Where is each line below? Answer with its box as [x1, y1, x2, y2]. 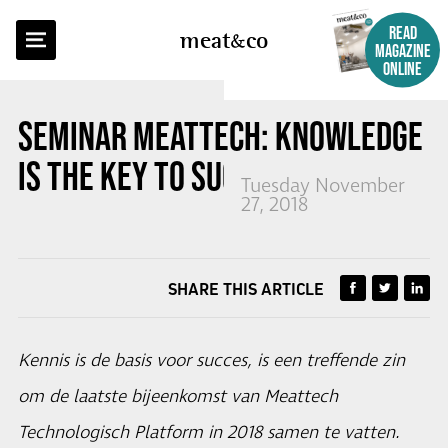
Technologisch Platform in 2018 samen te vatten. [18, 421, 400, 445]
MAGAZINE [374, 40, 431, 61]
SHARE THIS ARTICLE [168, 279, 324, 299]
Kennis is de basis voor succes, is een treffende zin [18, 349, 405, 373]
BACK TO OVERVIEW [40, 19, 171, 38]
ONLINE [383, 58, 422, 79]
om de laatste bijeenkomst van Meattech [18, 385, 338, 409]
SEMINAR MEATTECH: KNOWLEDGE [18, 114, 423, 158]
